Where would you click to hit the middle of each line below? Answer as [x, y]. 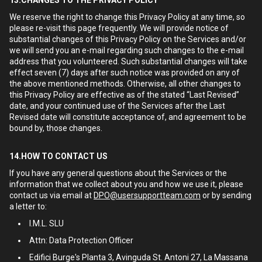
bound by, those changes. [56, 128]
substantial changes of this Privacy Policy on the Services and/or [128, 39]
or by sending [226, 195]
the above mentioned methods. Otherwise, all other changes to [125, 84]
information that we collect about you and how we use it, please [126, 184]
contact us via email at [51, 195]
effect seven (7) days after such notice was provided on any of [125, 73]
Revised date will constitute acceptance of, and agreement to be [128, 117]
